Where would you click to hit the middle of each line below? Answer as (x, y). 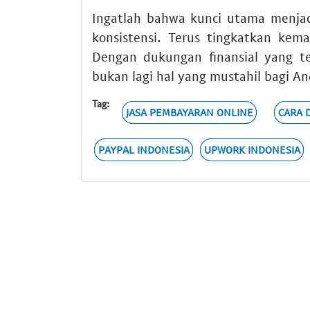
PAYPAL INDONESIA (144, 150)
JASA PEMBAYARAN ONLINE (189, 112)
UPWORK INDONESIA (252, 150)
